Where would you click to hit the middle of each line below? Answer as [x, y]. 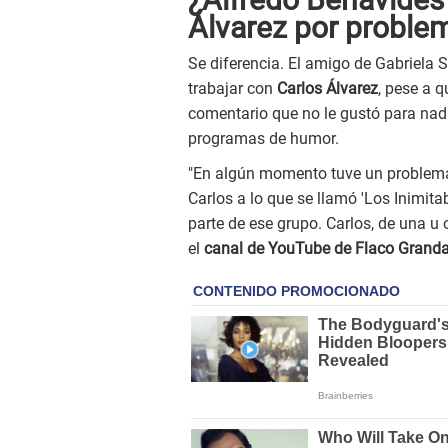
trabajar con [232, 89]
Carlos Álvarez [327, 89]
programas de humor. [263, 139]
